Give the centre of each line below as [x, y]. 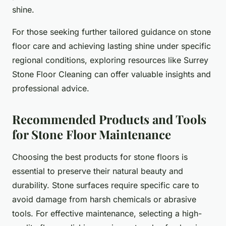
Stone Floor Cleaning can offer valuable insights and [111, 74]
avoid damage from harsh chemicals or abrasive [104, 200]
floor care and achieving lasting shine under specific [111, 46]
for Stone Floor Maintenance [92, 134]
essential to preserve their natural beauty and [98, 171]
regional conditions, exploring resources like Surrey [110, 60]
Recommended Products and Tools [109, 119]
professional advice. [51, 89]
